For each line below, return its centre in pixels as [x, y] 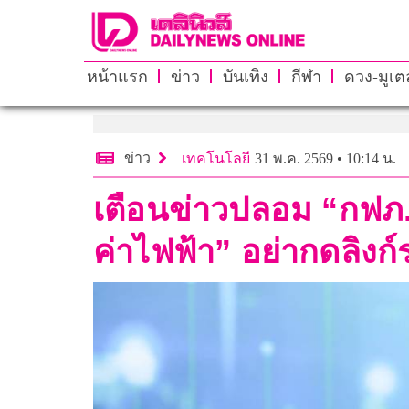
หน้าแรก [117, 76]
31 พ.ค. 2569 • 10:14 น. [325, 158]
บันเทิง [245, 76]
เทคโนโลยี [216, 158]
